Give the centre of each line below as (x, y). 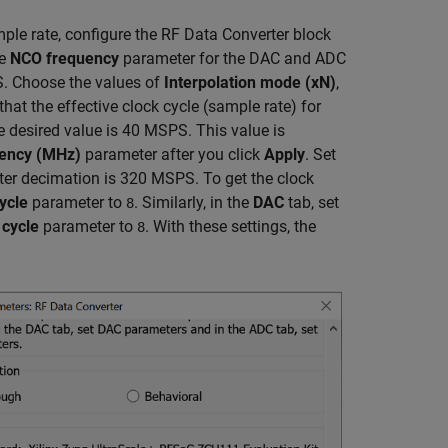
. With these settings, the (230, 227)
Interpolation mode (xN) (250, 83)
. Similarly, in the (193, 203)
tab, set (311, 203)
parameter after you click (172, 155)
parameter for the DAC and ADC (232, 59)
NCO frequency (64, 59)
